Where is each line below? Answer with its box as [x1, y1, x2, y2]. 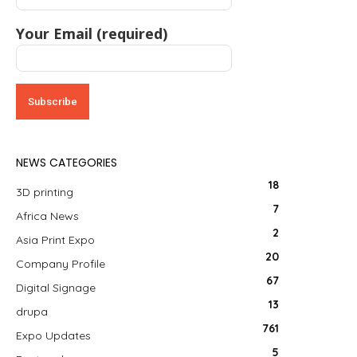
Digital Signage [16, 280, 96, 295]
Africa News [16, 209, 79, 223]
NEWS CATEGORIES [16, 155, 117, 171]
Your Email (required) [16, 24, 167, 43]
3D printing [16, 185, 73, 199]
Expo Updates [16, 328, 91, 343]
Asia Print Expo [16, 233, 95, 247]
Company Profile [16, 257, 105, 271]
